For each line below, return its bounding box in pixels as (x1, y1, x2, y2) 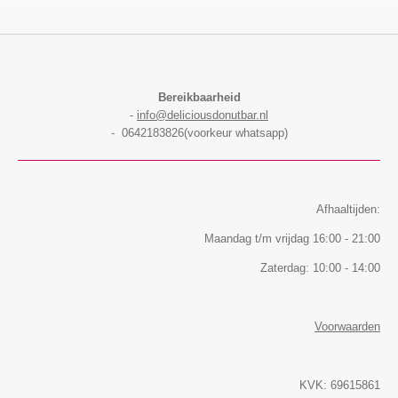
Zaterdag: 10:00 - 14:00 (260, 261, 380, 275)
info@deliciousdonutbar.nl (137, 108, 268, 123)
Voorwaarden (314, 320, 380, 334)
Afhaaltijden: (316, 203, 380, 217)
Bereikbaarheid (157, 91, 241, 105)
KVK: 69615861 (299, 378, 380, 393)
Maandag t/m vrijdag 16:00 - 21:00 (204, 232, 380, 246)
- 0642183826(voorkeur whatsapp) (110, 126, 288, 140)
